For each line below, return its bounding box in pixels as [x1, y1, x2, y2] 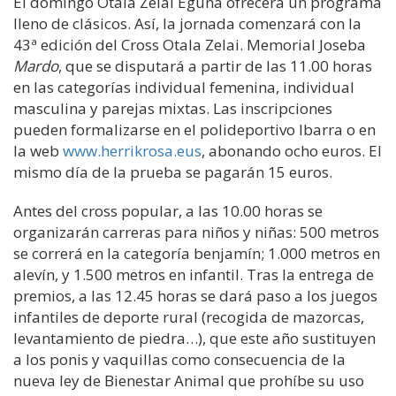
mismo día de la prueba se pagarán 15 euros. [13, 162, 332, 182]
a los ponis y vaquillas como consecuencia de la [13, 349, 346, 369]
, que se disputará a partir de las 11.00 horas [58, 56, 372, 76]
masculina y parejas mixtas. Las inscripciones [13, 98, 332, 118]
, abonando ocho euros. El [202, 141, 382, 161]
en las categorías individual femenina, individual [13, 77, 354, 97]
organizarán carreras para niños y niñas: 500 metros [13, 222, 379, 242]
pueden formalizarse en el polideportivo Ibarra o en [13, 119, 376, 140]
